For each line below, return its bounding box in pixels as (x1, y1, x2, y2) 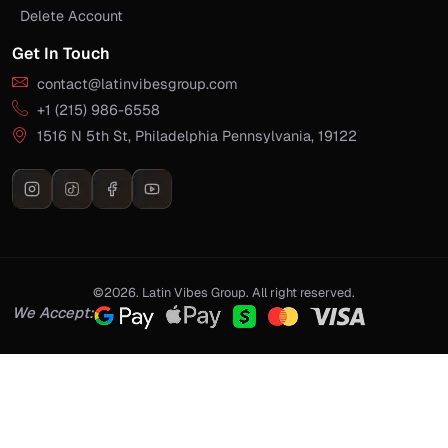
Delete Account (20, 7, 123, 26)
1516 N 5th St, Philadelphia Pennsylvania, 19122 (37, 126, 357, 145)
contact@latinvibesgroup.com (37, 74, 238, 93)
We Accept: (12, 303, 94, 323)
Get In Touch (12, 43, 110, 65)
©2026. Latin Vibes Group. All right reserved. (93, 284, 355, 302)
